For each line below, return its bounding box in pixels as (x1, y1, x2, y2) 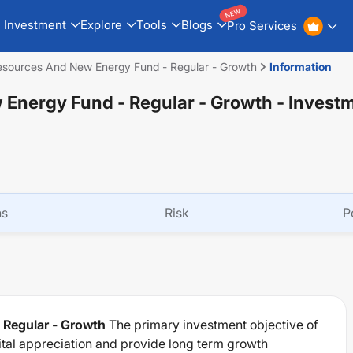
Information (269, 60, 332, 73)
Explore (80, 17, 122, 32)
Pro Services (226, 18, 297, 33)
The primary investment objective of (109, 317, 318, 333)
